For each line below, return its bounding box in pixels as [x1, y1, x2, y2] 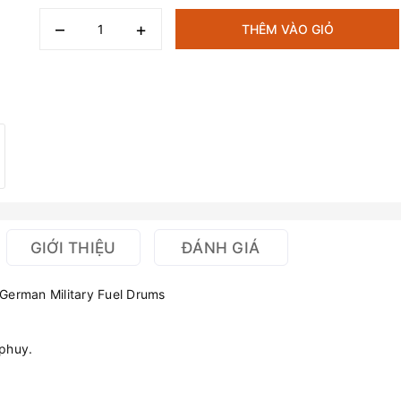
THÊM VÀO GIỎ [241, 21, 334, 38]
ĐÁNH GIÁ [182, 238, 260, 258]
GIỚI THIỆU [30, 238, 116, 258]
